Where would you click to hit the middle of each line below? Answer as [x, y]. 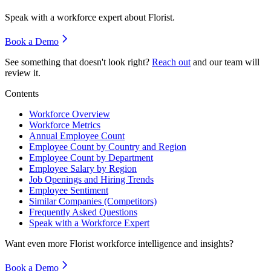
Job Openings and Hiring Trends [91, 180]
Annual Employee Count [77, 136]
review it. [23, 73]
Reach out [171, 62]
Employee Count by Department [91, 158]
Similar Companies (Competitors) [93, 201]
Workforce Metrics [65, 125]
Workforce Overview [70, 114]
